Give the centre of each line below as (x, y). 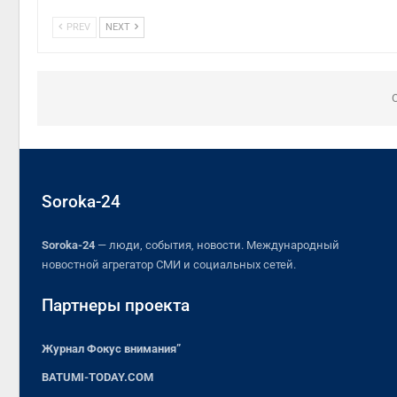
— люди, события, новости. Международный (218, 245)
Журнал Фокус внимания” (111, 349)
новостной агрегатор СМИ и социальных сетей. (169, 265)
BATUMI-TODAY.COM (97, 378)
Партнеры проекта (116, 306)
